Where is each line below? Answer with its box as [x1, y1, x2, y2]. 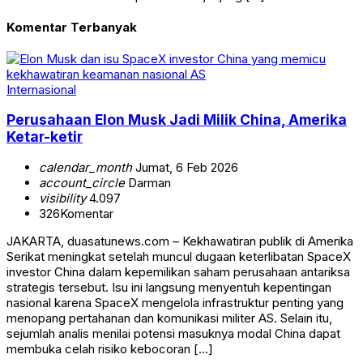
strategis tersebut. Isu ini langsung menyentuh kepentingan [6, 279, 331, 295]
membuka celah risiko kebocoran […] [6, 340, 213, 357]
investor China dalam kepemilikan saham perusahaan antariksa [6, 263, 350, 280]
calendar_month [39, 159, 132, 175]
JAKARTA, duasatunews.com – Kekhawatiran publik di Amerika [6, 233, 353, 249]
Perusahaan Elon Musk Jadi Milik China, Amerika [6, 111, 347, 129]
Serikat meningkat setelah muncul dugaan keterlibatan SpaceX [6, 248, 351, 264]
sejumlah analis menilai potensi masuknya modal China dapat [6, 325, 340, 341]
